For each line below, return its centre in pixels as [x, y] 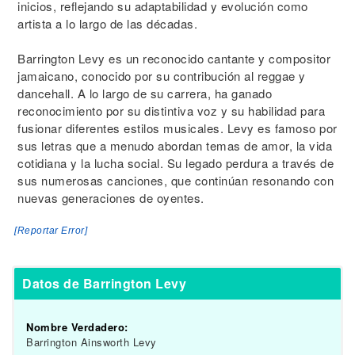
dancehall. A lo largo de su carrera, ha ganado [145, 93]
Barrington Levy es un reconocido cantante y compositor [174, 58]
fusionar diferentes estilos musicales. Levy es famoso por [177, 128]
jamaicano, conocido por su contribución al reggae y [162, 76]
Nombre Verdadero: [77, 327]
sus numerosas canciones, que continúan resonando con [176, 180]
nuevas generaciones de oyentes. [111, 198]
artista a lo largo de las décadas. [107, 23]
